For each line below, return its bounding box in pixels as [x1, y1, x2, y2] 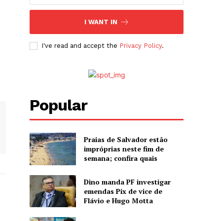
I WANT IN [84, 18, 117, 26]
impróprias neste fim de [83, 144, 164, 154]
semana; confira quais [83, 153, 157, 163]
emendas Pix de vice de [83, 186, 162, 196]
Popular [30, 96, 88, 115]
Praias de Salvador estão [83, 135, 168, 145]
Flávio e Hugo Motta [83, 195, 153, 205]
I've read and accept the [41, 42, 120, 50]
